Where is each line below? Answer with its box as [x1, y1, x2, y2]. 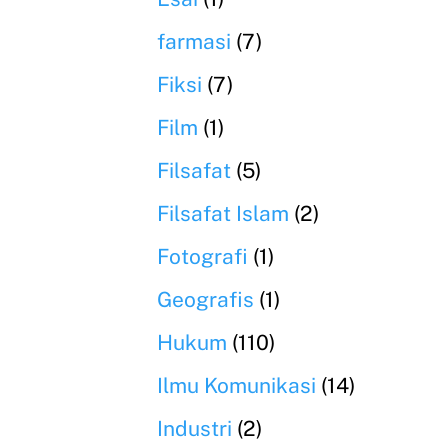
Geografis [157, 287, 254, 312]
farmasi [157, 29, 231, 54]
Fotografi [157, 244, 248, 269]
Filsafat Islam [157, 201, 289, 226]
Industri [157, 416, 232, 441]
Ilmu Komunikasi [157, 373, 316, 398]
